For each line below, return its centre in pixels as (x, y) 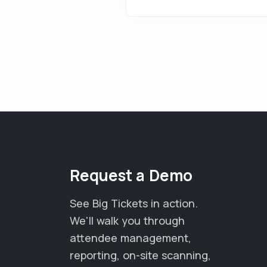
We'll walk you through (127, 221)
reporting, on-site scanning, (140, 255)
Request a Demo (131, 175)
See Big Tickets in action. (134, 203)
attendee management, (131, 238)
